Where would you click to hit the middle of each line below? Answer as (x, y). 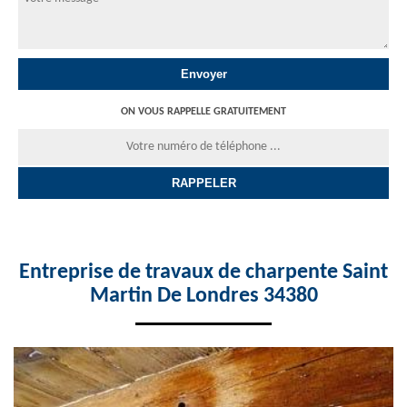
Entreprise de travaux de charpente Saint (203, 272)
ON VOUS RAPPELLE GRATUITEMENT (203, 111)
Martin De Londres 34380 (203, 296)
